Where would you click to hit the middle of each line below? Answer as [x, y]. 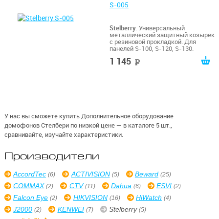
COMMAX [29, 186]
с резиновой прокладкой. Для [153, 42]
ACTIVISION [90, 174]
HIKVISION [90, 197]
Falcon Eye [31, 197]
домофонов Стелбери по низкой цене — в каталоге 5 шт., [88, 125]
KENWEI [71, 209]
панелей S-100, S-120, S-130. [151, 49]
